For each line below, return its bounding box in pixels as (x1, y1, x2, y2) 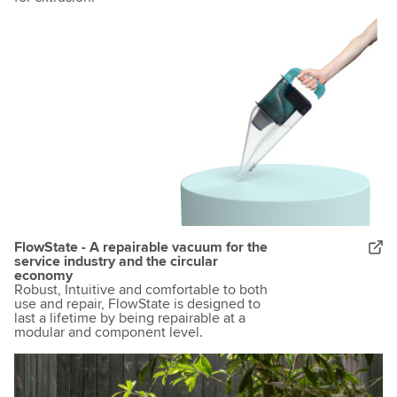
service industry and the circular (14, 253, 218, 271)
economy (14, 267, 73, 285)
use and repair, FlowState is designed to (14, 295, 261, 314)
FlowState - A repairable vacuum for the (14, 238, 268, 257)
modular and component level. (14, 323, 203, 342)
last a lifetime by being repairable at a (14, 309, 245, 328)
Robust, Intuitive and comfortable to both (14, 281, 268, 300)
